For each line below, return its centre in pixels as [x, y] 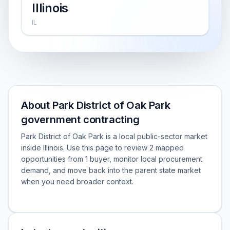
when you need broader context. [77, 181]
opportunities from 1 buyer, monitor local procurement [112, 159]
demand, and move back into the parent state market [111, 170]
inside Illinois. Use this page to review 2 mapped [102, 148]
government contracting [80, 120]
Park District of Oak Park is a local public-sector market [114, 136]
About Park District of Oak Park [96, 105]
